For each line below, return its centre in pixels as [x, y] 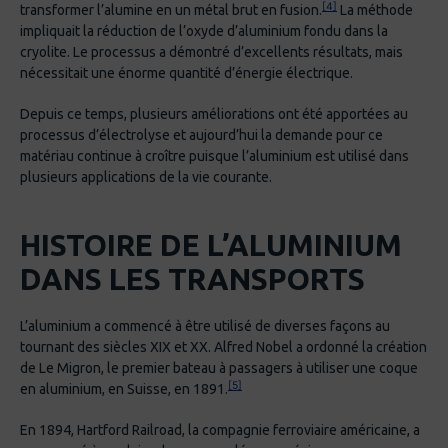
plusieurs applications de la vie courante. [146, 177]
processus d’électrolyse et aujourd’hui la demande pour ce [201, 135]
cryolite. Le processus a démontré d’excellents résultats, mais [211, 52]
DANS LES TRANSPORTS [192, 279]
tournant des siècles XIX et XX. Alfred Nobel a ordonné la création [223, 347]
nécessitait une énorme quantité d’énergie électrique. [186, 73]
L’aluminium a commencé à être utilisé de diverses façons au [205, 326]
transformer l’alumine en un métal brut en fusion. [171, 10]
